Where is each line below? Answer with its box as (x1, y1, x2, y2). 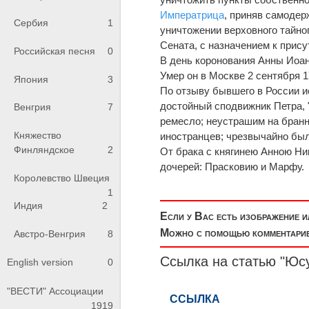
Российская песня (14, 46, 95, 57)
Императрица (160, 8, 225, 21)
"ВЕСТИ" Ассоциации (7, 286, 103, 297)
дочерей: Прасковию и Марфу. (160, 160, 305, 172)
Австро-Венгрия (14, 228, 86, 239)
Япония (14, 73, 48, 85)
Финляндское (14, 144, 74, 156)
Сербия (14, 17, 48, 29)
